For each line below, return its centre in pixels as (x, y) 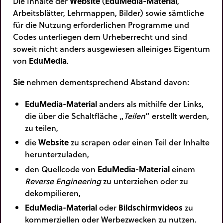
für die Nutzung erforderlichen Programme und (101, 25)
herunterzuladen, (57, 154)
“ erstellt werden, (177, 115)
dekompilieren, (53, 193)
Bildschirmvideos (151, 208)
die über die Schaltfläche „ (74, 115)
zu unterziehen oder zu (145, 181)
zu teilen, (42, 127)
